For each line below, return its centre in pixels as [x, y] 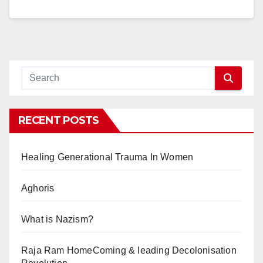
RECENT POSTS [59, 120]
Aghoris [38, 188]
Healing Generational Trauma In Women [107, 157]
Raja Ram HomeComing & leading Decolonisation [129, 250]
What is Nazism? [57, 219]
